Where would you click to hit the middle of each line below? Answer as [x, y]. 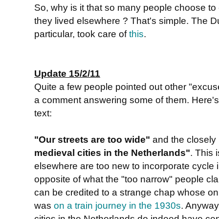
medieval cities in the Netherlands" [112, 152]
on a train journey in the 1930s [117, 205]
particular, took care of [82, 33]
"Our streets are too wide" [92, 139]
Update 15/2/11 [67, 73]
